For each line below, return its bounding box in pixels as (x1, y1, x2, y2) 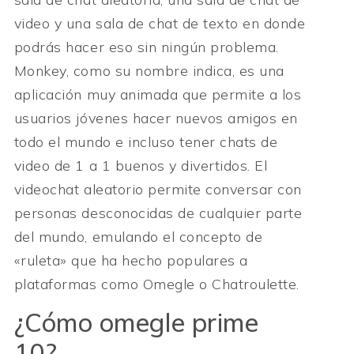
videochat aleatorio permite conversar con (13, 179, 302, 198)
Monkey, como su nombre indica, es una (13, 61, 284, 80)
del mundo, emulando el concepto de (13, 227, 263, 246)
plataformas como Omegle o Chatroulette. (13, 274, 299, 293)
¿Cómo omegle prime (13, 307, 259, 339)
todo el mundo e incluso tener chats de (13, 132, 278, 151)
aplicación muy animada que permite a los (13, 85, 302, 104)
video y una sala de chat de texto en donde (13, 13, 306, 32)
